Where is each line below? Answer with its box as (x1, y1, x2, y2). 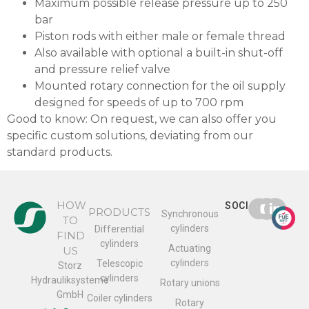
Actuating (168, 243, 211, 255)
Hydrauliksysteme (31, 275, 110, 286)
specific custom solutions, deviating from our (7, 129, 253, 142)
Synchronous (161, 208, 219, 220)
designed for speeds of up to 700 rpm (34, 96, 243, 109)
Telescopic (96, 258, 143, 270)
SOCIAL (225, 200, 261, 212)
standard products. (7, 146, 112, 159)
